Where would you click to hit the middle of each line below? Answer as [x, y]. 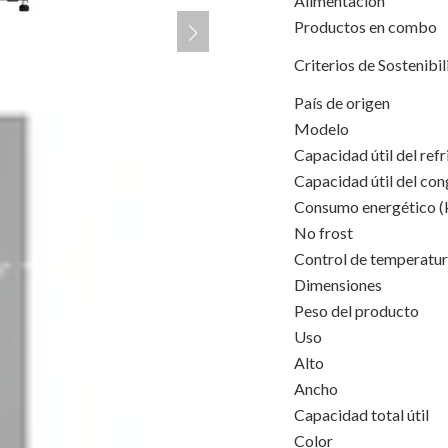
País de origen [342, 102]
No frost [323, 232]
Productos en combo [365, 26]
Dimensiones [338, 284]
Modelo [321, 128]
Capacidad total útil [361, 414]
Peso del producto [356, 310]
